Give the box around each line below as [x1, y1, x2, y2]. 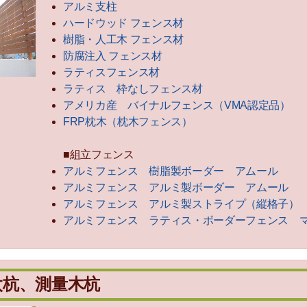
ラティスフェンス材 [63, 66, 160, 78]
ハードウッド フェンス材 [63, 16, 184, 29]
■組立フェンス [63, 148, 134, 160]
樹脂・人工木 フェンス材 [63, 33, 184, 45]
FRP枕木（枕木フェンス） [63, 115, 193, 127]
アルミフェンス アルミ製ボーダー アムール [63, 181, 288, 193]
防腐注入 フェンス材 [63, 49, 162, 62]
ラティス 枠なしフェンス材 [63, 82, 203, 95]
